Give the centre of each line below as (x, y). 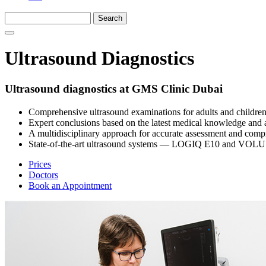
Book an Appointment (70, 185)
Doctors (43, 175)
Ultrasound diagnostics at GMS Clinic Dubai (114, 88)
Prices (40, 164)
